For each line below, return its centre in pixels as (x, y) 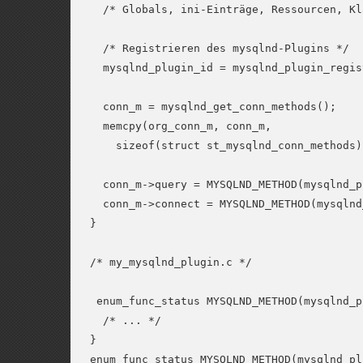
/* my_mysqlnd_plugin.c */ (171, 262)
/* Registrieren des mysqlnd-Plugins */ (220, 48)
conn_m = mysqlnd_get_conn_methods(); (213, 107)
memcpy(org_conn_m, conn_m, (181, 126)
